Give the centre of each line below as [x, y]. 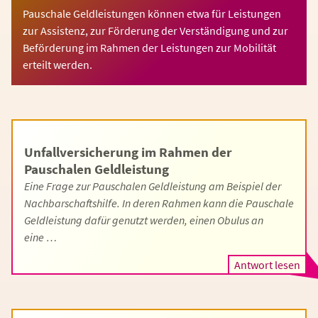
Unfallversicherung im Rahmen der [128, 152]
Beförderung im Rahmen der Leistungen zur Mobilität [149, 48]
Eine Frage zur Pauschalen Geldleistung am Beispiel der [153, 186]
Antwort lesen [267, 265]
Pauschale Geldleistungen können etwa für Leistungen [152, 13]
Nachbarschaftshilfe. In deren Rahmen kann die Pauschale [159, 203]
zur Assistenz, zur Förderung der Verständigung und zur [155, 31]
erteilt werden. [57, 65]
